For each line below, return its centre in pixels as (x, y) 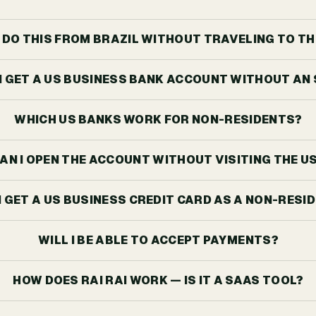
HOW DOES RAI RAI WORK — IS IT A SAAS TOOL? (158, 280)
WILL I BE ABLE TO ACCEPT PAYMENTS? (158, 240)
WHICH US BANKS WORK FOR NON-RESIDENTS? (158, 120)
